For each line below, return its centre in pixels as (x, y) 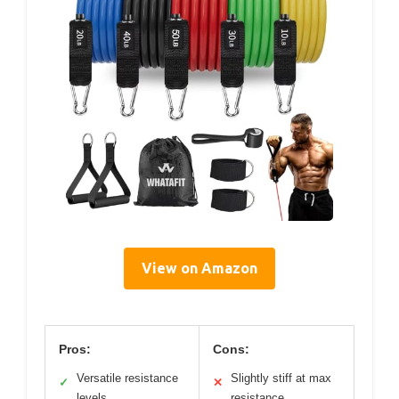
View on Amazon (199, 268)
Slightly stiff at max (281, 378)
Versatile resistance (127, 378)
